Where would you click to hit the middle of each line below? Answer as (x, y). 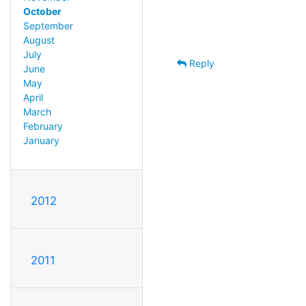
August (39, 40)
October (42, 12)
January (41, 141)
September (48, 26)
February (43, 126)
